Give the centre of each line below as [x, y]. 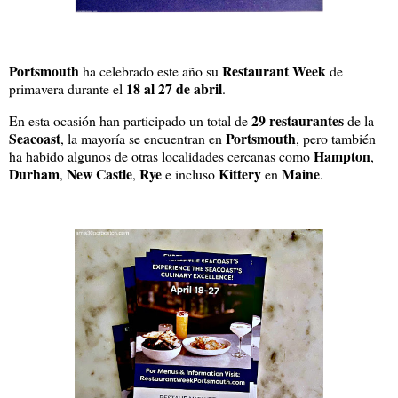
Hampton [342, 156]
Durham [34, 174]
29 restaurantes [298, 121]
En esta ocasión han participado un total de [130, 121]
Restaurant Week [274, 71]
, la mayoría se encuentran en [143, 139]
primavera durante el [68, 89]
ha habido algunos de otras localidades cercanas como [161, 156]
